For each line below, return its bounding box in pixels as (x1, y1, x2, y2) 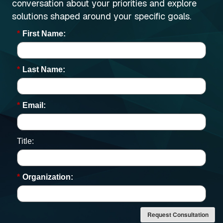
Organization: (22, 173, 73, 181)
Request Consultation (147, 210, 209, 219)
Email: (22, 101, 46, 110)
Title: (17, 137, 34, 145)
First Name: (22, 29, 66, 38)
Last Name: (22, 65, 65, 74)
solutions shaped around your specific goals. (12, 10, 191, 22)
